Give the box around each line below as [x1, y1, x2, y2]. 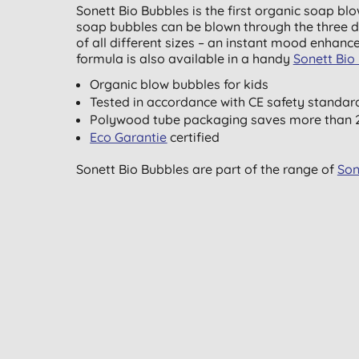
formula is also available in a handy [75, 50, 293, 67]
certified [167, 129, 220, 146]
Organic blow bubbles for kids [90, 76, 269, 93]
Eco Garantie [90, 129, 167, 146]
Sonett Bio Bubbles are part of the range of [75, 161, 337, 178]
